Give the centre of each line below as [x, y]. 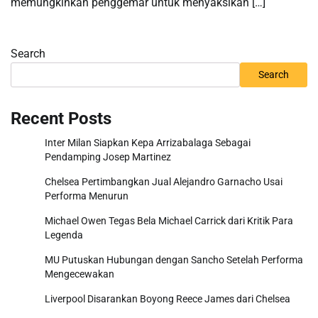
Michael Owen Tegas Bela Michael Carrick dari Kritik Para [169, 220]
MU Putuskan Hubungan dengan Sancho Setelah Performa [174, 259]
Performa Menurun [87, 196]
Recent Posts [61, 118]
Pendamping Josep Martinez [108, 157]
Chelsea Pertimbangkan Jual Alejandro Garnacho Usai [164, 181]
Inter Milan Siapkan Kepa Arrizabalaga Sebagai [148, 142]
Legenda [64, 235]
